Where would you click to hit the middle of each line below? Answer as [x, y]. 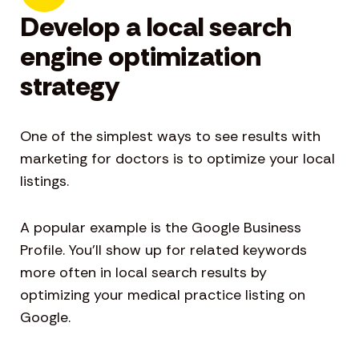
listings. [44, 182]
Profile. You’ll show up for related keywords [163, 250]
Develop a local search [156, 27]
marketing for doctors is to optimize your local [177, 159]
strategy [70, 87]
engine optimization [141, 57]
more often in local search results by [143, 273]
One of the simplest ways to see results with [170, 137]
